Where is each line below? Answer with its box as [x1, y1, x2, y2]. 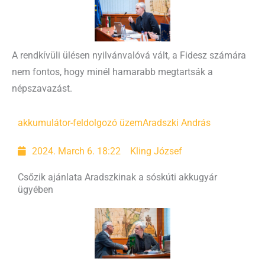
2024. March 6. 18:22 [32, 146, 121, 157]
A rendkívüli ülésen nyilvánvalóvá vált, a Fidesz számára [12, 50, 246, 61]
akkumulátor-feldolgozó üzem [18, 117, 143, 128]
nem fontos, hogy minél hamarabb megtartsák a [12, 66, 213, 77]
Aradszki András [143, 117, 211, 128]
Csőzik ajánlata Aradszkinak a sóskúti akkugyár [18, 172, 217, 183]
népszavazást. [12, 83, 72, 94]
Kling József [130, 146, 183, 157]
